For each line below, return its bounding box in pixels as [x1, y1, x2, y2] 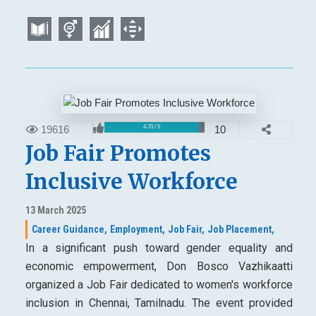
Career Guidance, [31, 223, 107, 235]
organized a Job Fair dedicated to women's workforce [25, 277, 293, 291]
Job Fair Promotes [25, 139, 211, 166]
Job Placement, [207, 223, 274, 235]
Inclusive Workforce [25, 167, 238, 195]
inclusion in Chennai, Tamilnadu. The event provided [25, 296, 293, 310]
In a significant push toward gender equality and [25, 241, 293, 255]
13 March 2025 [25, 204, 86, 216]
